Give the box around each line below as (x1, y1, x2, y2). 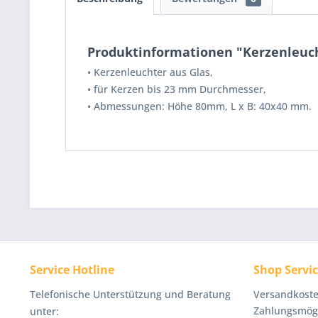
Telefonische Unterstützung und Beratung (30, 287, 231, 301)
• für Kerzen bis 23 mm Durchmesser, (87, 82, 266, 96)
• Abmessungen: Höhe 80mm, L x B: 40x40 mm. (87, 99, 312, 113)
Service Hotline (30, 262, 114, 278)
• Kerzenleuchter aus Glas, (87, 65, 213, 79)
